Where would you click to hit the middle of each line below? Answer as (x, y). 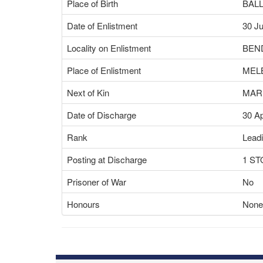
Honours (83, 204)
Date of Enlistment (102, 26)
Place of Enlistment (104, 70)
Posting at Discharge (107, 159)
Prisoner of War (97, 182)
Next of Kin (88, 92)
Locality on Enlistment (109, 48)
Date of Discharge (102, 115)
